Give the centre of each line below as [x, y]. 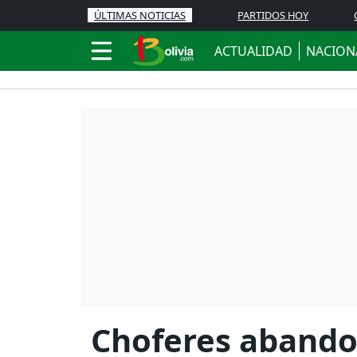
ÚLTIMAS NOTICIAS [140, 15]
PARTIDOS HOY [273, 15]
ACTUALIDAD [253, 51]
